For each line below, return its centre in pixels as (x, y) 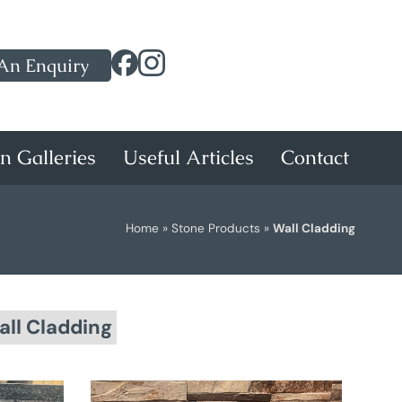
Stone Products (216, 229)
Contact (315, 157)
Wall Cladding (314, 229)
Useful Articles (188, 157)
